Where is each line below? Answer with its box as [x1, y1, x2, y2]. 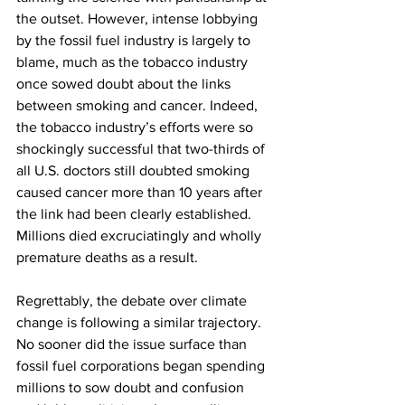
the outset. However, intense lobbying [16, 11, 261, 26]
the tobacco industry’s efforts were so [16, 119, 257, 135]
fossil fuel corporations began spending [16, 358, 268, 373]
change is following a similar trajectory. [16, 315, 265, 330]
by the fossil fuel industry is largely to [16, 33, 254, 48]
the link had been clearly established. [16, 206, 255, 221]
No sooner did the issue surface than [16, 336, 250, 352]
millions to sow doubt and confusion [16, 380, 248, 395]
